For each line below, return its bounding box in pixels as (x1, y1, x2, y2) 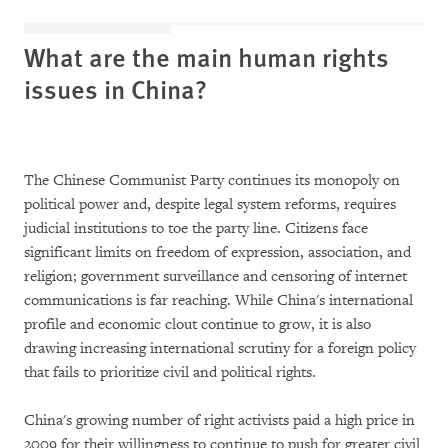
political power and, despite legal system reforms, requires (24, 195, 396, 214)
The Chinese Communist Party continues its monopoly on (24, 171, 400, 190)
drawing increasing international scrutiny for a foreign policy (24, 339, 416, 358)
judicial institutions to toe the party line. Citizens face (24, 219, 368, 238)
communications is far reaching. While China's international (24, 291, 413, 310)
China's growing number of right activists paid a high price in (24, 411, 415, 430)
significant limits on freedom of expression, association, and (24, 243, 411, 262)
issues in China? (24, 70, 207, 107)
